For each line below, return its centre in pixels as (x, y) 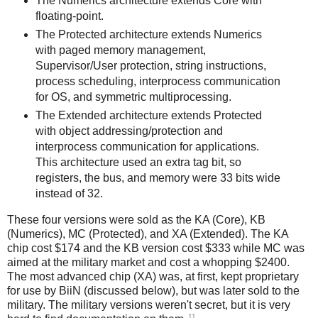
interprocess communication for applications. (147, 146)
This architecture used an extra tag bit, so (138, 162)
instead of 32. (69, 193)
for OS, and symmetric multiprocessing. (133, 97)
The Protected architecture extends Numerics (148, 34)
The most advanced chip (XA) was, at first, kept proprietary (153, 276)
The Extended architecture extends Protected (148, 115)
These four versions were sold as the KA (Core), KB (136, 219)
